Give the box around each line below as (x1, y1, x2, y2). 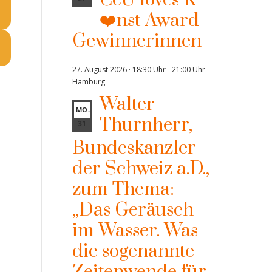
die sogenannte (72, 240, 194, 263)
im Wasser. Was (72, 219, 198, 242)
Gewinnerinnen (72, 30, 202, 53)
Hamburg (72, 76, 105, 87)
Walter (99, 93, 155, 116)
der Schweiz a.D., (72, 157, 209, 180)
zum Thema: (72, 178, 174, 201)
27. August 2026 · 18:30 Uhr (72, 64, 166, 75)
